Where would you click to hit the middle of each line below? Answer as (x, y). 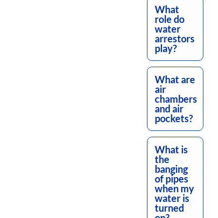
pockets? (174, 118)
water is (172, 198)
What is (171, 150)
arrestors (175, 39)
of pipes (172, 179)
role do (170, 19)
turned (169, 208)
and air (169, 109)
